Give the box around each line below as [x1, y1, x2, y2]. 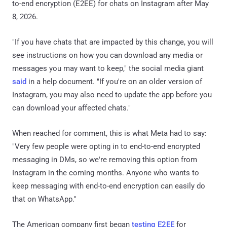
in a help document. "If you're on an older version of [26, 77, 202, 86]
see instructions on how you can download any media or [12, 50, 203, 60]
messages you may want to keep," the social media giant [12, 63, 204, 73]
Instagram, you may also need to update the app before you [12, 90, 212, 99]
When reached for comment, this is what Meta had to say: [12, 128, 207, 138]
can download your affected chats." [12, 103, 131, 112]
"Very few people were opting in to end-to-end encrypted [12, 141, 200, 151]
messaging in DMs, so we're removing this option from [12, 155, 197, 164]
